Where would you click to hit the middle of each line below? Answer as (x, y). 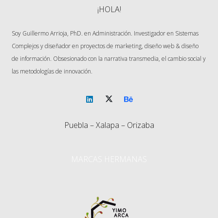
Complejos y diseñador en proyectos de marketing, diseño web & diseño (105, 46)
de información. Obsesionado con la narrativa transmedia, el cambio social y (109, 58)
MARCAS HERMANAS (109, 159)
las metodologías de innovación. (52, 71)
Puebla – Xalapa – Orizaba (109, 125)
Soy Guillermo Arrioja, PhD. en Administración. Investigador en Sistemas (105, 33)
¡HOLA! (109, 9)
